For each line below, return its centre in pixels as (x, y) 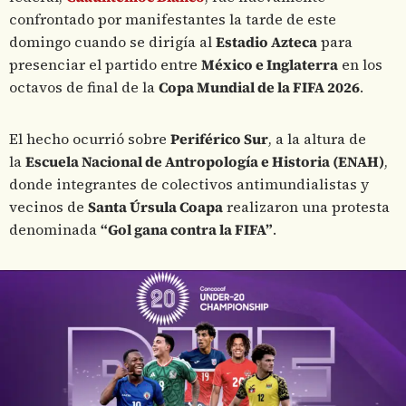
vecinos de (48, 208)
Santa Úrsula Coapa (155, 208)
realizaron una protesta (306, 208)
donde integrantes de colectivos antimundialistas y (189, 185)
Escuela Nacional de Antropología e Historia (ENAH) (205, 162)
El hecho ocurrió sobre (90, 140)
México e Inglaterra (270, 65)
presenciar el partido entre (105, 65)
